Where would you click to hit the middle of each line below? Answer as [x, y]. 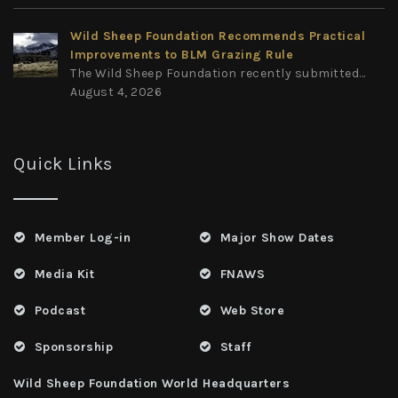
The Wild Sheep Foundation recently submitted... [218, 73]
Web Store [252, 310]
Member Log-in [82, 237]
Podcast [60, 310]
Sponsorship [73, 346]
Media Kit [64, 274]
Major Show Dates [277, 237]
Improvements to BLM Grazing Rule [182, 54]
